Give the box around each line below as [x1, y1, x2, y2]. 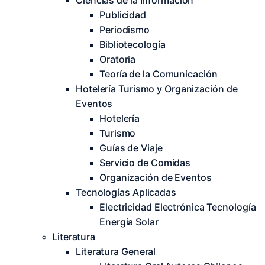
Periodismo [99, 24, 150, 35]
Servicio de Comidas [99, 157, 191, 169]
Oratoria [99, 53, 136, 65]
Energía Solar [99, 216, 159, 228]
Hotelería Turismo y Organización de [76, 83, 238, 95]
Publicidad [99, 9, 146, 21]
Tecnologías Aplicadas [76, 186, 176, 198]
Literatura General [76, 245, 156, 257]
